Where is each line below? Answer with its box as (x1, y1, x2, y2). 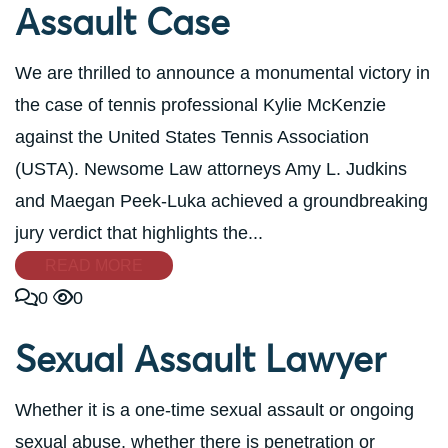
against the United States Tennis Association (15, 126, 369, 147)
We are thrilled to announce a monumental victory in (15, 62, 430, 83)
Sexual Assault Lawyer (15, 336, 386, 381)
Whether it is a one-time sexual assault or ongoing (15, 399, 414, 420)
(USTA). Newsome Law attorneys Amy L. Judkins (15, 158, 407, 179)
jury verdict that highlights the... (15, 222, 263, 243)
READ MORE (45, 256, 143, 274)
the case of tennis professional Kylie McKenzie (15, 94, 386, 115)
